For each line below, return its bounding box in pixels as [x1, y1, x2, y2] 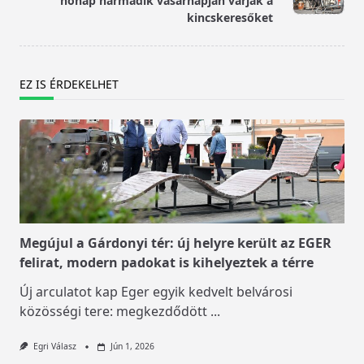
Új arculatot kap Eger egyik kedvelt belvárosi [19, 283, 292, 301]
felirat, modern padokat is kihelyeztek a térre [19, 253, 314, 272]
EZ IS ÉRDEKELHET [19, 76, 119, 93]
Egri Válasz [32, 340, 76, 353]
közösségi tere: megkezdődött [19, 302, 207, 321]
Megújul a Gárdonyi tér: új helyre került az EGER [19, 234, 331, 253]
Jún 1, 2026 [110, 340, 154, 353]
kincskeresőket [187, 10, 273, 26]
